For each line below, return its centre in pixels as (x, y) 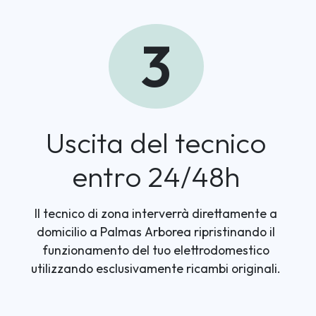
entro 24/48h (156, 176)
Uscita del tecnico (156, 142)
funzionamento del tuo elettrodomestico (156, 250)
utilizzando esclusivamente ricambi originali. (156, 268)
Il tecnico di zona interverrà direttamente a (156, 213)
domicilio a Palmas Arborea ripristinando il (156, 232)
